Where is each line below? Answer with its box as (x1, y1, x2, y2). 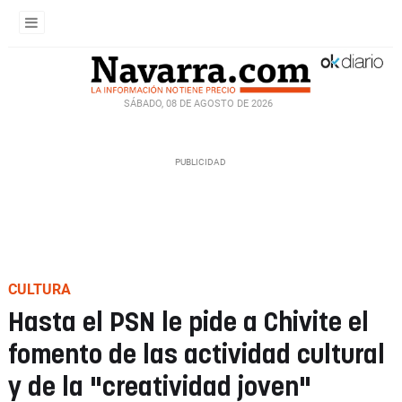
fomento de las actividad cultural (8, 343, 385, 369)
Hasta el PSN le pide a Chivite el (8, 310, 369, 336)
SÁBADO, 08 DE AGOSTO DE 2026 (124, 97, 273, 109)
